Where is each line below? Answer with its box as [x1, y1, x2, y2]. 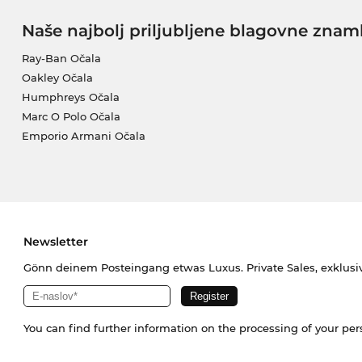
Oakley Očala [21, 70, 93, 84]
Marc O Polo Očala [21, 109, 120, 123]
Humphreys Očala [21, 90, 120, 103]
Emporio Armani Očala [21, 128, 145, 142]
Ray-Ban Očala [21, 51, 101, 65]
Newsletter [23, 234, 88, 249]
